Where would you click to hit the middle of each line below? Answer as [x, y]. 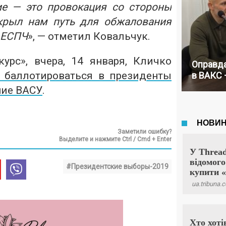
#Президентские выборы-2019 [117, 166]
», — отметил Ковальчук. [89, 36]
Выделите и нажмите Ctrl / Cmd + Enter [115, 139]
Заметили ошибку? [145, 132]
